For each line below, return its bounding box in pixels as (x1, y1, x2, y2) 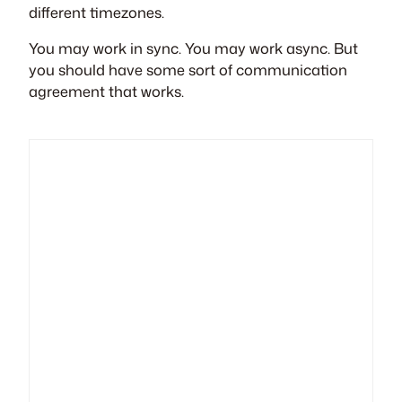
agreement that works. (29, 81, 184, 102)
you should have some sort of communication (29, 59, 347, 81)
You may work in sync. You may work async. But (29, 38, 358, 59)
